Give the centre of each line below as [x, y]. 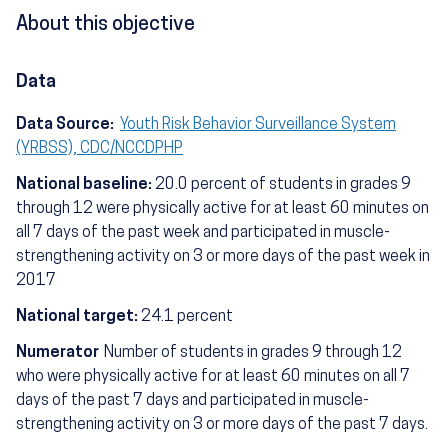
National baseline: [85, 184]
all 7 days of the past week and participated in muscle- [203, 232]
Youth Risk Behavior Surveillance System [258, 124]
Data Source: [68, 124]
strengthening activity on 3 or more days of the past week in [223, 256]
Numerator [57, 352]
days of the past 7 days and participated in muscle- [192, 400]
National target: [78, 316]
